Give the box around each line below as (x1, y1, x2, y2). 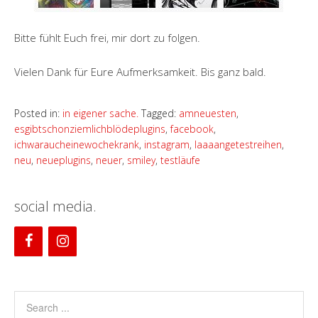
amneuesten (179, 106, 236, 120)
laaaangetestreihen (194, 138, 282, 151)
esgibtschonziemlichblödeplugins (14, 122, 165, 136)
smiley (127, 153, 155, 167)
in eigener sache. (62, 106, 138, 120)
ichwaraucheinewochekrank (14, 138, 139, 151)
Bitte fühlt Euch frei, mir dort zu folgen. (14, 31, 200, 45)
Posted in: (14, 106, 62, 120)
